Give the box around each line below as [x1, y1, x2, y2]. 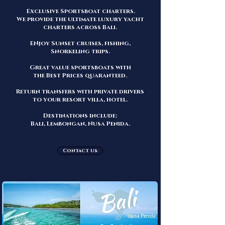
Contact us [63, 147, 97, 154]
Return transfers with [16, 87, 94, 95]
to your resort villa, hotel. [33, 95, 128, 103]
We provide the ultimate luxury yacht [16, 15, 144, 23]
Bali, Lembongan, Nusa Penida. [30, 120, 130, 128]
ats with [102, 63, 131, 71]
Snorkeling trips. [50, 47, 110, 55]
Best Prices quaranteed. [46, 71, 127, 79]
